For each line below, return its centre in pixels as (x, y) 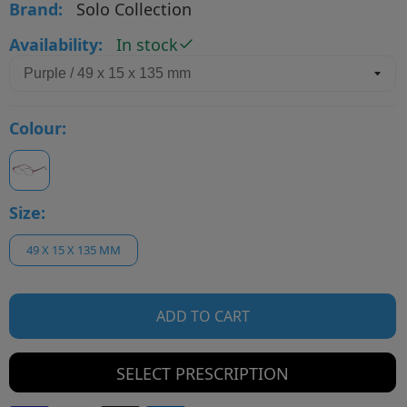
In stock (147, 44)
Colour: (38, 128)
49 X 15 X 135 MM (74, 249)
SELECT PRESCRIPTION (203, 373)
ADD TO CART (203, 316)
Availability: (56, 44)
